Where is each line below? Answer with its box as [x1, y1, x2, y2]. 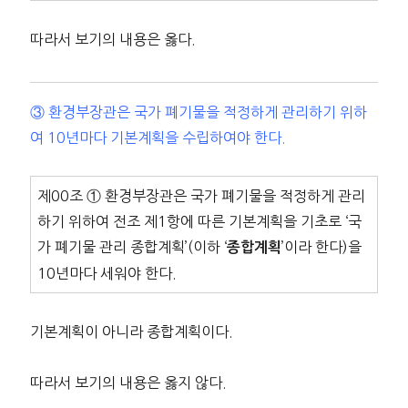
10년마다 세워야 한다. [36, 266, 177, 281]
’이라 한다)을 [280, 240, 362, 255]
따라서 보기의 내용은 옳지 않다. [29, 375, 227, 391]
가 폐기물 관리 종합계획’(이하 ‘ [36, 240, 227, 255]
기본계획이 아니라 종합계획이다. [29, 324, 233, 340]
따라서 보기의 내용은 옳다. [29, 31, 196, 46]
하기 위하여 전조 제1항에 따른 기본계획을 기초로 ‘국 [36, 214, 362, 229]
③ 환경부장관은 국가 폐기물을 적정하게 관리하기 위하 [29, 105, 367, 120]
